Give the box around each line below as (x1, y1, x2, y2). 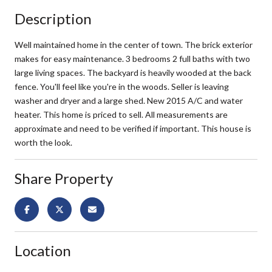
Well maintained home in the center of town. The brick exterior (15, 39, 253, 50)
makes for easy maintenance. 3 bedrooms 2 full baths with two (15, 53, 250, 64)
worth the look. (15, 137, 72, 148)
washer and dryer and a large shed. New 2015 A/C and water (15, 95, 243, 106)
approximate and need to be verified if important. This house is (15, 123, 251, 134)
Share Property (15, 169, 113, 187)
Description (15, 9, 92, 27)
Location (15, 241, 71, 259)
